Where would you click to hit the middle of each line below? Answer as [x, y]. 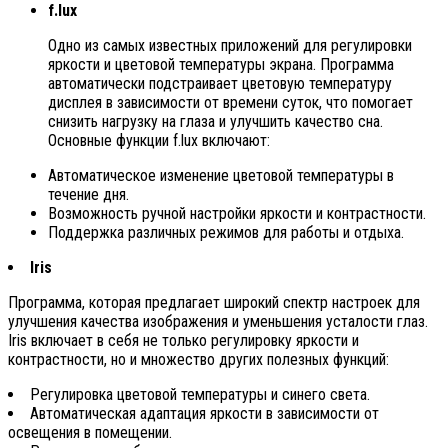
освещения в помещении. [90, 432]
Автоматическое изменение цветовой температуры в [221, 175]
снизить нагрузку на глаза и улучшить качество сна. [215, 121]
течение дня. [88, 194]
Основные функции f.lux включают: [159, 140]
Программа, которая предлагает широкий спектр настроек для [214, 302]
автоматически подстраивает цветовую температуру [220, 83]
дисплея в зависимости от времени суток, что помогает [230, 102]
